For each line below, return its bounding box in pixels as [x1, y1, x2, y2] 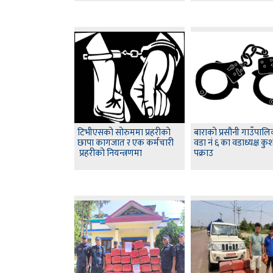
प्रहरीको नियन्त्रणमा [77, 146, 142, 161]
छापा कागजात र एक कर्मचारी [77, 135, 174, 151]
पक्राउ [193, 146, 213, 161]
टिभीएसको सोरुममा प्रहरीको [77, 125, 171, 141]
